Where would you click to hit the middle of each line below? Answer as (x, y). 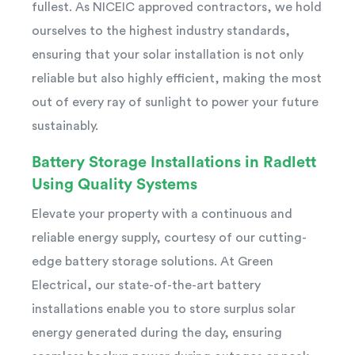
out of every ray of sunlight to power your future (175, 102)
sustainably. (65, 126)
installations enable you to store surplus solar (164, 309)
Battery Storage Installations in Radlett (174, 162)
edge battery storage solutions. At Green (153, 261)
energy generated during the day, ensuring (157, 332)
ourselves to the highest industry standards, (161, 31)
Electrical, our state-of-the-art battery (146, 285)
